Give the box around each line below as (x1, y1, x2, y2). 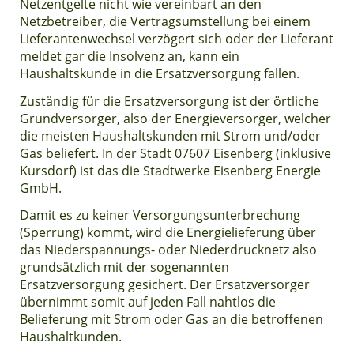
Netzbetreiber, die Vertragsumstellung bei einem (20, 13, 311, 31)
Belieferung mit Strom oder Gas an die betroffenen (20, 311, 324, 329)
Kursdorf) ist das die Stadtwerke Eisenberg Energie (20, 161, 322, 179)
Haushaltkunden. (20, 328, 122, 346)
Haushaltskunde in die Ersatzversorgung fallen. (20, 65, 300, 83)
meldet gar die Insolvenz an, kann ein (20, 47, 240, 66)
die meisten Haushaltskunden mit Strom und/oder (20, 126, 322, 145)
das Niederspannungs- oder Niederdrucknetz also (20, 241, 318, 259)
